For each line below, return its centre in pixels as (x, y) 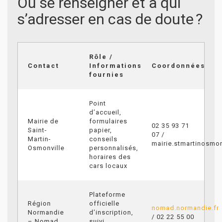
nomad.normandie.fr (185, 208)
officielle (104, 203)
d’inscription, (111, 212)
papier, (101, 130)
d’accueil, (105, 112)
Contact (43, 65)
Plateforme (107, 194)
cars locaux (108, 166)
